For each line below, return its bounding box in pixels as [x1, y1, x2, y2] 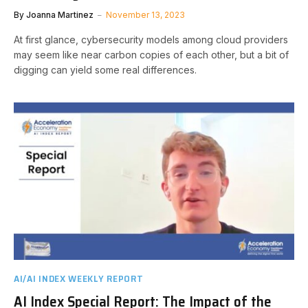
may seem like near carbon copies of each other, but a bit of [14, 49, 289, 60]
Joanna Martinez [26, 10, 93, 20]
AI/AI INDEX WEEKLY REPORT [14, 270, 144, 286]
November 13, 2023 [106, 10, 185, 20]
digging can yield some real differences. [14, 64, 197, 76]
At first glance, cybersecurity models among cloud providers [14, 34, 288, 45]
